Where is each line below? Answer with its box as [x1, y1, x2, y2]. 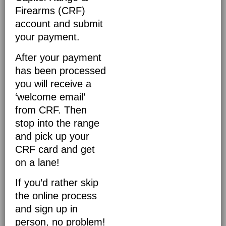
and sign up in [15, 203, 78, 215]
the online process [15, 190, 97, 202]
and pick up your [15, 130, 89, 142]
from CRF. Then [15, 104, 87, 116]
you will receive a [15, 78, 91, 89]
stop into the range [15, 117, 99, 129]
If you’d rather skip [15, 177, 98, 189]
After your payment [15, 51, 101, 63]
